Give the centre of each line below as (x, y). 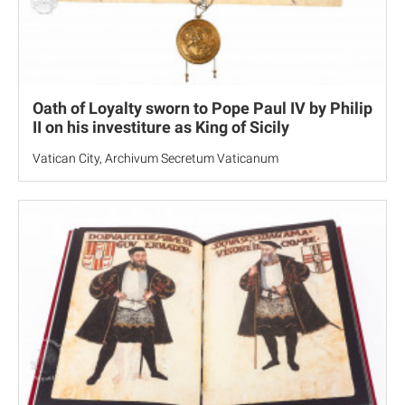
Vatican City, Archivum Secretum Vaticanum (155, 158)
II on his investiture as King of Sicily (161, 127)
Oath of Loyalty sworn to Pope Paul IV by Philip (202, 108)
